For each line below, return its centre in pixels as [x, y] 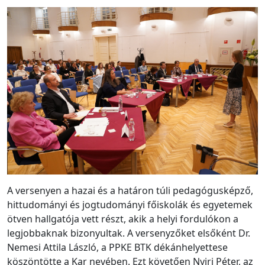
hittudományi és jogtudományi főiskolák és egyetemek [130, 204]
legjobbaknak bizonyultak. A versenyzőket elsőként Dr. [129, 233]
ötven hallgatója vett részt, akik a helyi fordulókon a [123, 219]
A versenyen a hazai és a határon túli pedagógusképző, [130, 190]
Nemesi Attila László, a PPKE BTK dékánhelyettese [117, 247]
